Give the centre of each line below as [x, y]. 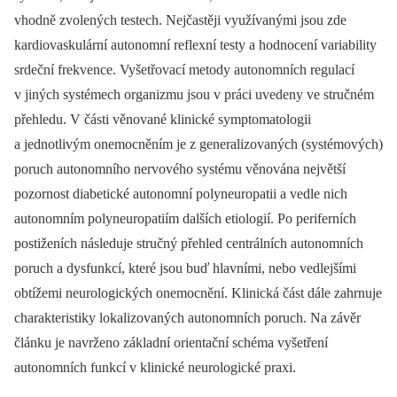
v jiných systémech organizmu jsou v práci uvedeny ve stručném [194, 95]
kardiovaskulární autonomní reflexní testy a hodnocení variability [195, 45]
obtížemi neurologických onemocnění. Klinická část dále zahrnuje [198, 293]
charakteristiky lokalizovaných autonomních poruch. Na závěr [187, 318]
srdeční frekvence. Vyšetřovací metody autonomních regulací [184, 70]
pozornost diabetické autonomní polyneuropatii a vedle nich [181, 194]
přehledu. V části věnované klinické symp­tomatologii [163, 120]
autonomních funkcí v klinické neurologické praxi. [155, 368]
